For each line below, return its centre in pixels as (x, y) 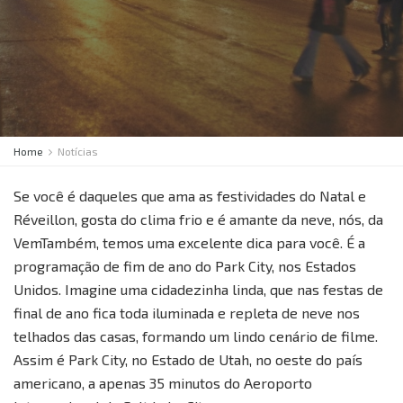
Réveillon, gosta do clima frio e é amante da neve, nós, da (198, 219)
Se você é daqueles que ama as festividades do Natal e (190, 196)
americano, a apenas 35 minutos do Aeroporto (163, 383)
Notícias (78, 151)
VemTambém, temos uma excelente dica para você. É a (189, 242)
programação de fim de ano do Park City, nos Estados (185, 266)
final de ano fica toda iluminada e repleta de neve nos (187, 313)
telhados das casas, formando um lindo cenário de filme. (196, 336)
